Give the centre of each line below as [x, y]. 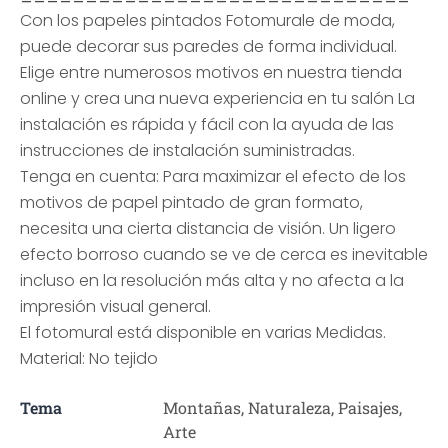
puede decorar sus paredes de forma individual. [208, 46]
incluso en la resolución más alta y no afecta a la [212, 280]
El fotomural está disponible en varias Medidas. [203, 332]
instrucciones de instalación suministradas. [187, 150]
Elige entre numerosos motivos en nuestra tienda [211, 72]
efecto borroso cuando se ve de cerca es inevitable [224, 254]
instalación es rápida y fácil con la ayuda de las [207, 124]
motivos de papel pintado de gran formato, [191, 202]
